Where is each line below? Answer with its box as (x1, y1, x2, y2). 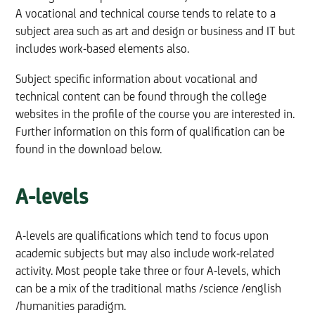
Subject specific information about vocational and (15, 72, 258, 86)
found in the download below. (15, 143, 162, 157)
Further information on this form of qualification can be (15, 125, 285, 139)
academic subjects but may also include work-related (15, 247, 275, 261)
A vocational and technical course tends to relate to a (15, 7, 276, 21)
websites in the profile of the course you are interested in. (15, 108, 295, 122)
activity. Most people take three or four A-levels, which (15, 264, 281, 278)
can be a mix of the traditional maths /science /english (15, 282, 282, 296)
